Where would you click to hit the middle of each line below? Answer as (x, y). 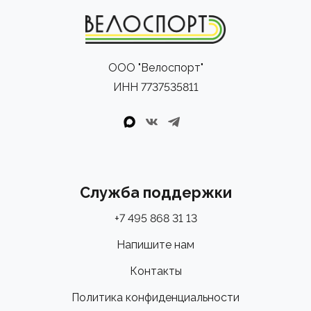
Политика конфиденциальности (155, 298)
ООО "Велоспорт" (155, 68)
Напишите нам (155, 245)
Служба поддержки (155, 193)
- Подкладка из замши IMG (81, 9)
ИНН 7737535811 (155, 87)
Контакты (155, 271)
